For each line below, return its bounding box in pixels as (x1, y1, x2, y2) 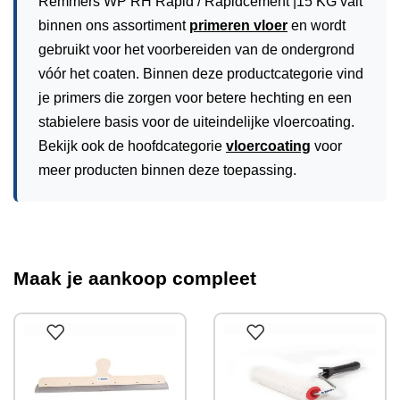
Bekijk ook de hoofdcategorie (38, 137, 226, 154)
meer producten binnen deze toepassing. (38, 162, 296, 178)
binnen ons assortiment (38, 17, 189, 33)
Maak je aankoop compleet (13, 267, 256, 288)
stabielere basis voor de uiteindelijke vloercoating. (38, 113, 354, 129)
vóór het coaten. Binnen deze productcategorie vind (38, 65, 363, 81)
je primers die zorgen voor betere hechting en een (38, 89, 352, 105)
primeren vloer (189, 17, 287, 33)
